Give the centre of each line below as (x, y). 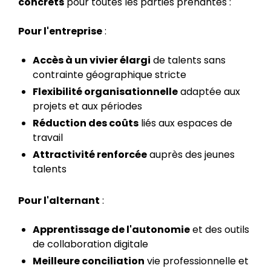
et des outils (220, 230)
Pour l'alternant (59, 201)
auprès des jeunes (191, 155)
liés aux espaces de (185, 123)
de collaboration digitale (90, 244)
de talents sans (188, 60)
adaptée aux (209, 92)
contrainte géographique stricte (109, 75)
